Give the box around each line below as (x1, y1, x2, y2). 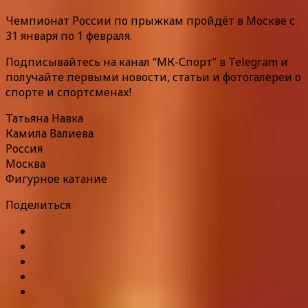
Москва (5, 155, 45, 171)
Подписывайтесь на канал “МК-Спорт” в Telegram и (5, 54, 288, 69)
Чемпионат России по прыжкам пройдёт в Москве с (5, 12, 295, 28)
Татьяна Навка (5, 110, 83, 126)
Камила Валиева (5, 125, 93, 141)
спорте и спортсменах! (5, 84, 131, 100)
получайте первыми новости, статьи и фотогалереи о (5, 69, 301, 85)
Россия (5, 140, 43, 156)
